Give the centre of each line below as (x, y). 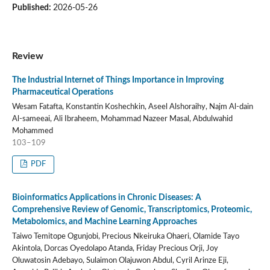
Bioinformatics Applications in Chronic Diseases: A (106, 198)
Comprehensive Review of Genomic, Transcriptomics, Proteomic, (132, 210)
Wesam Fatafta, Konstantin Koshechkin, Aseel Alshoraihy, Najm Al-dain (132, 107)
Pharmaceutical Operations (62, 93)
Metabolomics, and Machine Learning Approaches (104, 222)
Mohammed (32, 131)
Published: (32, 8)
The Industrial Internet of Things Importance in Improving (118, 80)
